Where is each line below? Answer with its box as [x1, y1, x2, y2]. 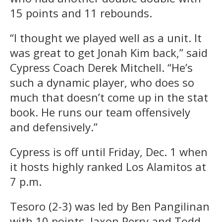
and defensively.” [10, 119, 98, 134]
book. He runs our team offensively [10, 104, 190, 119]
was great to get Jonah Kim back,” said [10, 45, 208, 60]
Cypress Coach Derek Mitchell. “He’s [10, 59, 193, 75]
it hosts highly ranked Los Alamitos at [10, 159, 206, 174]
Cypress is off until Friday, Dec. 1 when [10, 144, 208, 159]
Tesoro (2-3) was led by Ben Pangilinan [10, 198, 210, 214]
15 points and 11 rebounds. [10, 5, 155, 20]
